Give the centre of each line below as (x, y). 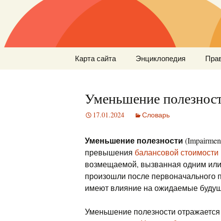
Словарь (156, 115)
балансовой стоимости (177, 152)
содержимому (90, 76)
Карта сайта (95, 58)
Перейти (80, 53)
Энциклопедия (161, 58)
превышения (110, 152)
